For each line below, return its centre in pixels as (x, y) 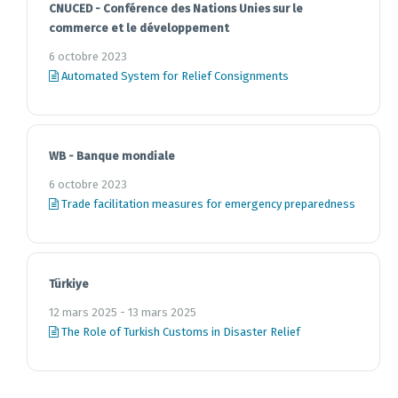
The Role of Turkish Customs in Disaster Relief (179, 332)
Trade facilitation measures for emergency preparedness (207, 204)
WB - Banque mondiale (112, 156)
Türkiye (69, 284)
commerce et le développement (139, 28)
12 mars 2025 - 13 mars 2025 (123, 312)
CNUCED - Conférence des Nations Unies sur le (176, 8)
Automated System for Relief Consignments (174, 76)
